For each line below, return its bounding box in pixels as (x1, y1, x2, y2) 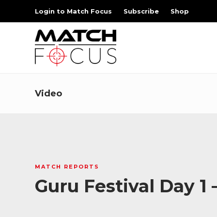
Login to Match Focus (35, 7, 112, 15)
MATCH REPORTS (35, 163, 99, 170)
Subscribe (124, 7, 159, 15)
